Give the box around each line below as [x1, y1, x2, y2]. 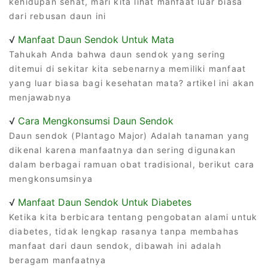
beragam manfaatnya [9, 254, 106, 265]
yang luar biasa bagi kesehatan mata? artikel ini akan [9, 77, 255, 88]
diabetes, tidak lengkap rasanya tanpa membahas [9, 226, 239, 236]
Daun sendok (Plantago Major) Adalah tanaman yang [9, 130, 250, 141]
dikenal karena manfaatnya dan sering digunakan [9, 144, 236, 155]
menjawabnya [9, 92, 72, 102]
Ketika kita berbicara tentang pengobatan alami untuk [9, 211, 258, 222]
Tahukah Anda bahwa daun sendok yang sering [9, 48, 226, 59]
